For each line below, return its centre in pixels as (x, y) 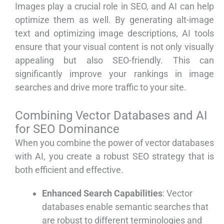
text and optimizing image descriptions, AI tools (114, 33)
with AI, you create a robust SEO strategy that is (114, 156)
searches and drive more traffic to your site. (101, 87)
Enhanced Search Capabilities (102, 193)
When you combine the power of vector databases (114, 143)
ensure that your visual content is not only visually (114, 47)
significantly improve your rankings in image (114, 74)
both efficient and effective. (69, 170)
